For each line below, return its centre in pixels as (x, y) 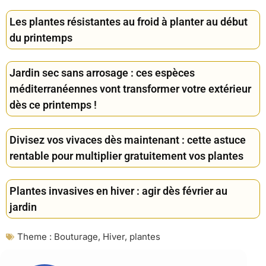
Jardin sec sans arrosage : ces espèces (102, 73)
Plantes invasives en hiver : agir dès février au (118, 191)
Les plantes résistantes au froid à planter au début (129, 22)
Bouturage (76, 237)
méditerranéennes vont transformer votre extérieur (130, 89)
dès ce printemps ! (53, 105)
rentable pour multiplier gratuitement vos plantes (126, 156)
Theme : (34, 237)
